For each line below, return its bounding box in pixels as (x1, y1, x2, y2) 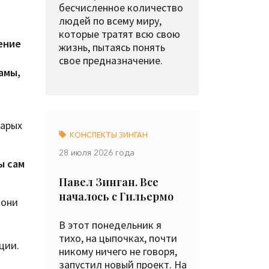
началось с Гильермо (59, 189, 174, 204)
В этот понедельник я (59, 218, 162, 232)
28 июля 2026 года (59, 147, 134, 158)
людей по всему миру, (59, 14, 162, 28)
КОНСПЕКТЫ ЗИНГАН (68, 130, 148, 139)
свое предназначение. (59, 53, 163, 67)
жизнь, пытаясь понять (59, 40, 165, 54)
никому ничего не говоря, (59, 244, 177, 258)
